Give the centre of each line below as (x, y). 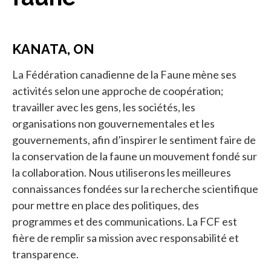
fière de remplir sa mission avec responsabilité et (126, 237)
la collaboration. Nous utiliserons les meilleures (122, 172)
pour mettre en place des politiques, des (106, 205)
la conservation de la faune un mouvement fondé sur (135, 156)
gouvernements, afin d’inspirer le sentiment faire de (134, 139)
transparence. (45, 254)
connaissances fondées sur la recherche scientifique (135, 188)
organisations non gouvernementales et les (113, 123)
